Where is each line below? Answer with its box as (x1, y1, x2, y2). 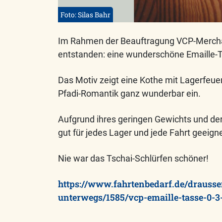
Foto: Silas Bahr (60, 10, 111, 20)
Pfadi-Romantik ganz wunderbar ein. (58, 88, 201, 99)
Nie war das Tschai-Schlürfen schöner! (58, 153, 209, 164)
